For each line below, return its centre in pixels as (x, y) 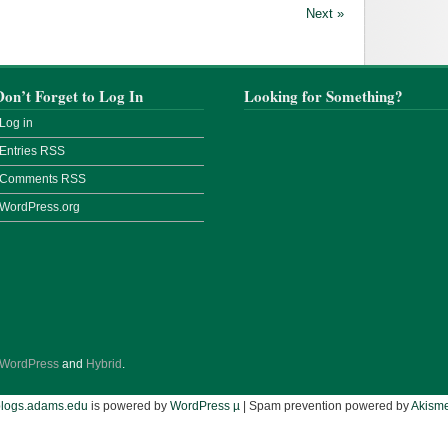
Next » (325, 13)
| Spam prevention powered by (325, 406)
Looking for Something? (323, 96)
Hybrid (104, 364)
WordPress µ (205, 406)
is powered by (129, 406)
